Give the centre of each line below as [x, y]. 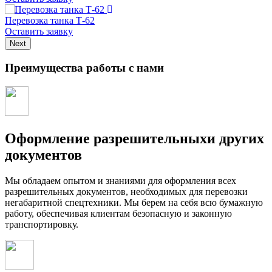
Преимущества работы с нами [84, 67]
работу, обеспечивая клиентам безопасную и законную [118, 213]
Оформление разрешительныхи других [134, 138]
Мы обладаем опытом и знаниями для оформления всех [121, 180]
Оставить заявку [39, 32]
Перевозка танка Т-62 [50, 21]
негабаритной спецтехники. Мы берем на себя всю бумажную [134, 202]
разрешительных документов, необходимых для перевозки [126, 191]
